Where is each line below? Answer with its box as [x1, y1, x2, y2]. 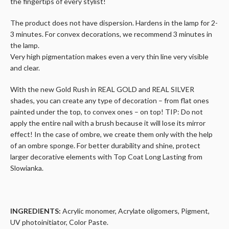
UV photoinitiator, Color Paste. [10, 218, 108, 227]
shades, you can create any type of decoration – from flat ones [10, 96, 209, 105]
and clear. [10, 63, 40, 73]
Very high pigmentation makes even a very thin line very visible [10, 52, 209, 61]
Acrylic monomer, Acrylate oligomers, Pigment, [62, 207, 210, 216]
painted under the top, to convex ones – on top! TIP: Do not [10, 107, 203, 117]
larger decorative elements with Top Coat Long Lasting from [10, 152, 202, 162]
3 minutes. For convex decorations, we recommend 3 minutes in [10, 30, 212, 39]
